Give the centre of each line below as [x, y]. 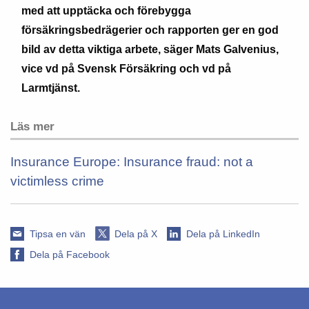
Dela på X [136, 234]
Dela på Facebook [70, 255]
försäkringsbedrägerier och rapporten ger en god [150, 30]
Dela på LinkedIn [223, 234]
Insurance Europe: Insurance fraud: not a [132, 162]
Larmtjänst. [51, 88]
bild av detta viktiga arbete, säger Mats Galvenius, [150, 49]
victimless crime [57, 181]
